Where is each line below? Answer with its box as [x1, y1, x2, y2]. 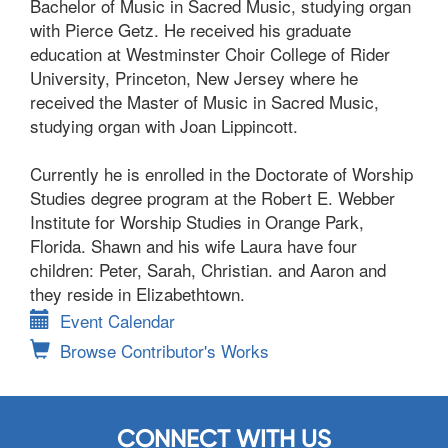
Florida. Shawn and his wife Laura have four [30, 233, 357, 258]
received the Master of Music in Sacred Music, [30, 89, 379, 114]
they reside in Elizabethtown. [30, 281, 245, 306]
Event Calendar [60, 308, 175, 333]
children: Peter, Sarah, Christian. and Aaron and [30, 257, 386, 282]
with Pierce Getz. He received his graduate [30, 17, 351, 42]
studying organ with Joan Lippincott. [30, 113, 298, 138]
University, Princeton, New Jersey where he [30, 65, 358, 90]
